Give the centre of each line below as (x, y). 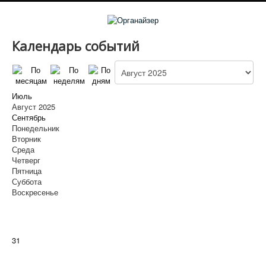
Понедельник (36, 128)
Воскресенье (35, 192)
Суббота (27, 181)
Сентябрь (29, 117)
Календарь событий (76, 45)
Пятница (27, 170)
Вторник (26, 138)
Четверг (26, 160)
